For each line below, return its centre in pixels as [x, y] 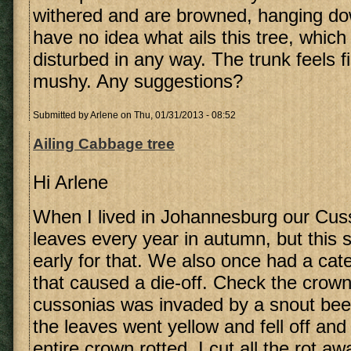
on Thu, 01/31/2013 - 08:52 [177, 115]
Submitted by [62, 115]
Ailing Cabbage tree [104, 144]
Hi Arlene [71, 182]
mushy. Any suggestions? [138, 81]
